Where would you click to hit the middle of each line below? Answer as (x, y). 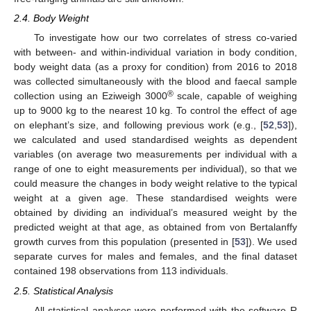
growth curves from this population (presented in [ (124, 242)
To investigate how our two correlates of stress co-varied (165, 38)
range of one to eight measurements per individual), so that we (155, 169)
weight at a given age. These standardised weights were (155, 198)
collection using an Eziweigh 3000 (91, 96)
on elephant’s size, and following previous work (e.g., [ (138, 125)
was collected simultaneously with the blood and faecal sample (155, 82)
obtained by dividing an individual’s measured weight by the (155, 213)
